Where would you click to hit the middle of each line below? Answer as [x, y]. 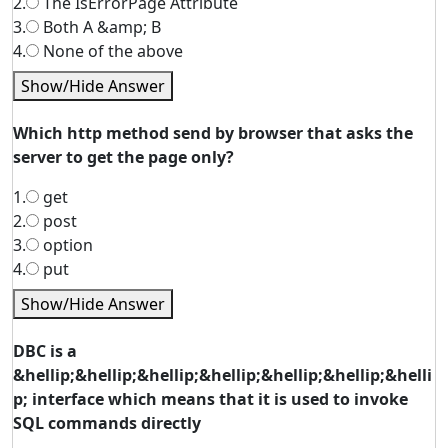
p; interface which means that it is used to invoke [210, 399]
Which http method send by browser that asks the [213, 133]
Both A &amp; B [100, 27]
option [66, 245]
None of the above [111, 51]
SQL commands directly [107, 423]
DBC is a [45, 351]
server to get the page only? [123, 157]
